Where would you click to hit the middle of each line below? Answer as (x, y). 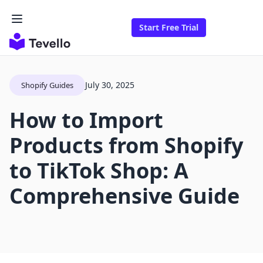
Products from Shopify (126, 146)
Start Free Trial (169, 28)
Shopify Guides (47, 85)
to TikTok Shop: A (99, 171)
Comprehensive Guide (124, 196)
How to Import (86, 120)
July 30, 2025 (110, 85)
